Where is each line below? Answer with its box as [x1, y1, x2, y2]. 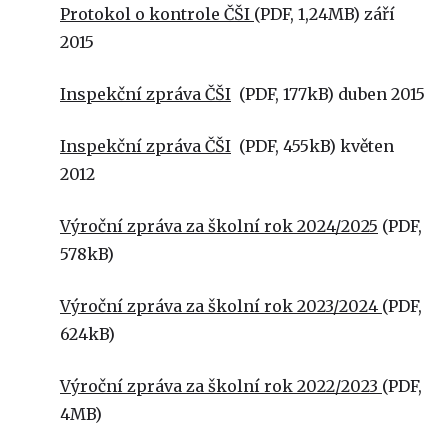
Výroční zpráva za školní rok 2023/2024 [60, 296, 382, 316]
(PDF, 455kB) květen [231, 136, 394, 156]
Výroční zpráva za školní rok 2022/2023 [60, 376, 382, 396]
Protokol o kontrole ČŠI [60, 4, 254, 24]
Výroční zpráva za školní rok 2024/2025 [60, 216, 378, 236]
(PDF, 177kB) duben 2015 [231, 84, 425, 104]
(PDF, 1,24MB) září [254, 4, 395, 24]
